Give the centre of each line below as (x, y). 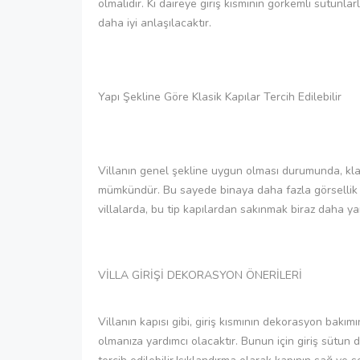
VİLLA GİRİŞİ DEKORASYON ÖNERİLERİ (200, 275)
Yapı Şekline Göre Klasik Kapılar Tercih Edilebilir (220, 96)
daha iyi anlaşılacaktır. (155, 22)
